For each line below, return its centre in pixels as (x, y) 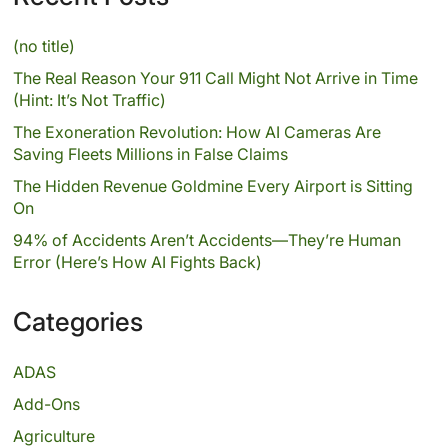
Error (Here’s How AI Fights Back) (137, 261)
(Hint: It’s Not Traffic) (89, 99)
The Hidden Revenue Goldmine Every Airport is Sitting (212, 185)
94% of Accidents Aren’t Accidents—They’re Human (206, 239)
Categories (77, 321)
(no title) (43, 45)
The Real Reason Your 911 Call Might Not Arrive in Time (215, 77)
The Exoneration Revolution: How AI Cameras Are (196, 131)
